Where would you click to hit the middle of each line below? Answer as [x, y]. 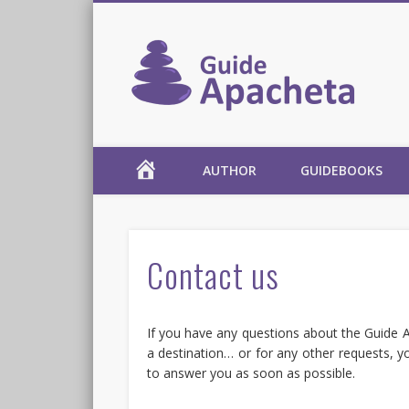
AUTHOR [230, 171]
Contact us [213, 274]
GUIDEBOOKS [341, 171]
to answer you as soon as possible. [251, 373]
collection [179, 184]
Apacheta [178, 168]
